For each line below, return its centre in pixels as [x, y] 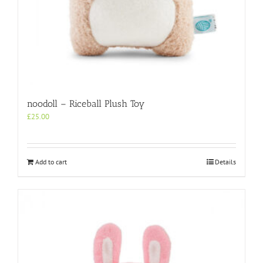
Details [225, 161]
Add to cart [51, 161]
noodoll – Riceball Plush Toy [86, 103]
